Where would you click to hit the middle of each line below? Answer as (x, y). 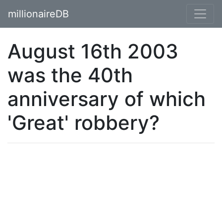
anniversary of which (107, 99)
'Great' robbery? (83, 123)
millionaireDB (38, 14)
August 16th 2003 (93, 51)
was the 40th (70, 75)
